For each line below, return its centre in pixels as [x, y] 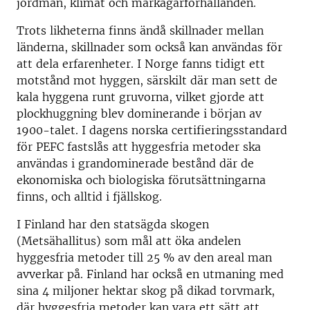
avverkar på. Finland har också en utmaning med [150, 274]
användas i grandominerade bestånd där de [135, 163]
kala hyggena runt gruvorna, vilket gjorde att [140, 97]
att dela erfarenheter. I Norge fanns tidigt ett [141, 64]
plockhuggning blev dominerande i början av [139, 113]
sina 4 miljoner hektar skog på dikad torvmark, [146, 291]
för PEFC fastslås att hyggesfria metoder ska [139, 147]
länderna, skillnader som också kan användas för [149, 47]
